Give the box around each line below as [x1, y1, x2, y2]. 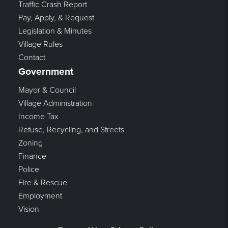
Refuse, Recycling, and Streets [18, 124, 124, 135]
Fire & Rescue [18, 177, 67, 188]
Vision [18, 204, 39, 214]
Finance [18, 151, 46, 161]
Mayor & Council [18, 84, 76, 95]
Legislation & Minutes [18, 25, 92, 36]
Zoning [18, 137, 43, 148]
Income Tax [18, 111, 59, 122]
